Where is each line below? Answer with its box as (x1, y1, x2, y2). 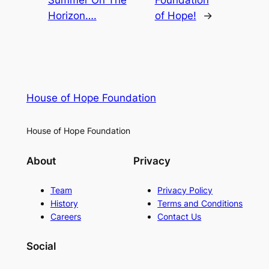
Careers (50, 211, 81, 222)
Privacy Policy (157, 185, 213, 196)
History (50, 198, 78, 209)
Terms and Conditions (157, 198, 243, 209)
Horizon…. (47, 10, 97, 22)
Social (26, 240, 56, 253)
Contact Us (157, 211, 202, 222)
